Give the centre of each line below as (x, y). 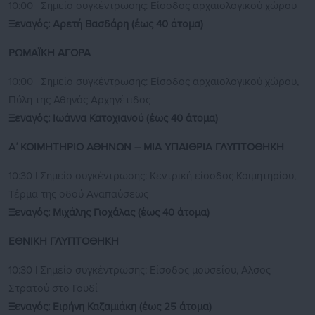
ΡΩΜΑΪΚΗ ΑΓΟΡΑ (50, 53)
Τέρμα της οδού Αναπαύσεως (78, 194)
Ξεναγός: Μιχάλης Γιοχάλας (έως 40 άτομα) (109, 213)
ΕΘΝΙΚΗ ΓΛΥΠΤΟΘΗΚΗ (64, 242)
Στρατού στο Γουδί (53, 289)
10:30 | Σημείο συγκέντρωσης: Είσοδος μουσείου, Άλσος (140, 270)
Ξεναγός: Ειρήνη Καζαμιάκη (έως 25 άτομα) (110, 307)
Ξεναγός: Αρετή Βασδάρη (70, 24)
